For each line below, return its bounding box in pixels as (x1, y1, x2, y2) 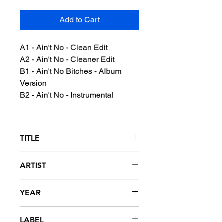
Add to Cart (59, 15, 100, 24)
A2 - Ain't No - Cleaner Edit (20, 55, 114, 64)
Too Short (20, 180, 53, 188)
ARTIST (20, 161, 46, 170)
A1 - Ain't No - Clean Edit (20, 43, 108, 52)
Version (20, 78, 47, 88)
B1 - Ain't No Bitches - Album (20, 66, 121, 76)
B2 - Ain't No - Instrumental (20, 90, 113, 100)
